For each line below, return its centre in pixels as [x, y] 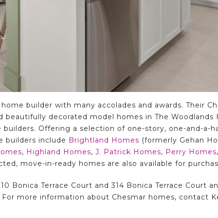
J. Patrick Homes [128, 152]
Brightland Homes [104, 140]
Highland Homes [59, 152]
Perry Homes [191, 152]
